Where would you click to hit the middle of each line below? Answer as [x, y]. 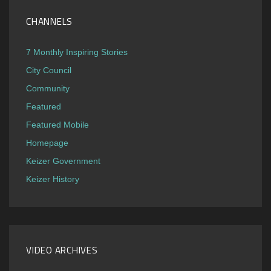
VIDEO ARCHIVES [62, 250]
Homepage [47, 142]
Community [48, 88]
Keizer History [53, 179]
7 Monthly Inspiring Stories [77, 52]
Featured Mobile [57, 124]
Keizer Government [63, 161]
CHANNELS [50, 21]
